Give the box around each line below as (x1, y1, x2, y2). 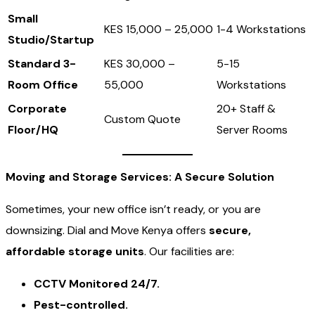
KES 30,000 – (104, 56, 175, 71)
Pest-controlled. (34, 297, 128, 312)
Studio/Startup (8, 32, 94, 47)
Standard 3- (8, 56, 76, 71)
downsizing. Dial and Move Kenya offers (6, 222, 209, 238)
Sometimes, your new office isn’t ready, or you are (6, 201, 261, 217)
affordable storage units (6, 243, 144, 259)
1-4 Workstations (217, 21, 306, 37)
